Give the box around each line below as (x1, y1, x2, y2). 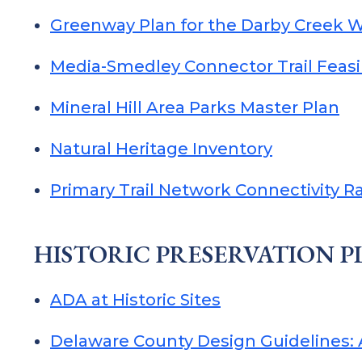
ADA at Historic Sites (50, 290, 221, 309)
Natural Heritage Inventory (50, 139, 272, 158)
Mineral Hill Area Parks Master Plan (50, 98, 339, 117)
